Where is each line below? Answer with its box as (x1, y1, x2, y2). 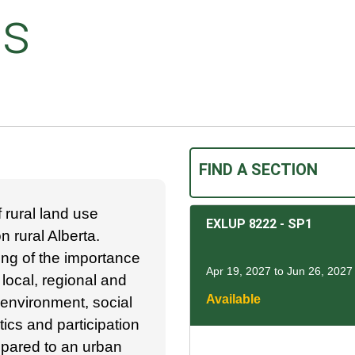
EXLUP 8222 (206, 216, 277, 231)
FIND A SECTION (199, 159, 318, 179)
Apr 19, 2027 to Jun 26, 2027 (206, 264, 353, 277)
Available (206, 292, 261, 306)
